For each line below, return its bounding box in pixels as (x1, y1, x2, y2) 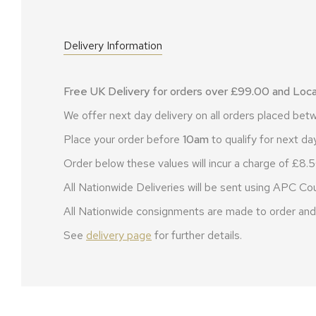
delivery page (86, 228, 152, 243)
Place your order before (63, 132, 183, 147)
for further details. (152, 228, 242, 243)
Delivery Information (63, 38, 162, 54)
